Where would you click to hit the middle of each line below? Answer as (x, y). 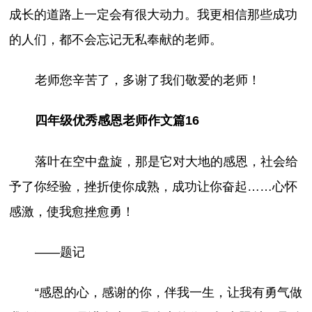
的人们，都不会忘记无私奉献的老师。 (116, 40)
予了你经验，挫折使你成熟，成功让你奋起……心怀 (154, 186)
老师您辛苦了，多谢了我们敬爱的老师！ (147, 80)
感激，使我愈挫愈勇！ (72, 211)
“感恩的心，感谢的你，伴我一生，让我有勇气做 (168, 292)
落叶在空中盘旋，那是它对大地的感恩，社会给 (166, 161)
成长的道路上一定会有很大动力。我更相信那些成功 (154, 15)
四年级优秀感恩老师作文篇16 (117, 121)
